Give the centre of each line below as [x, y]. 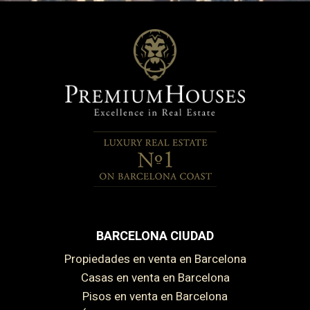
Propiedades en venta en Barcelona [158, 259]
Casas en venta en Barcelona [159, 277]
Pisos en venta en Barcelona [158, 296]
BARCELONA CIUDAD [155, 236]
